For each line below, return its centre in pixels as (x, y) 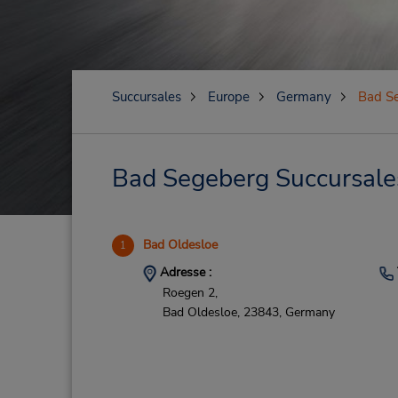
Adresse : (183, 272)
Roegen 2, (190, 292)
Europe (228, 97)
